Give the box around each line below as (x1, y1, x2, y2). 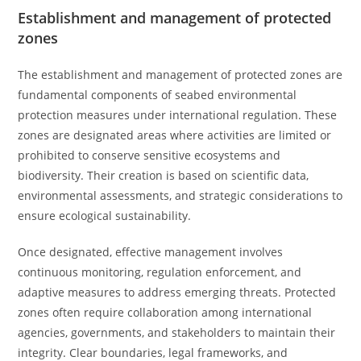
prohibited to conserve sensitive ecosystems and (18, 147, 281, 163)
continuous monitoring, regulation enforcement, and (18, 264, 302, 280)
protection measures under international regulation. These (18, 107, 338, 122)
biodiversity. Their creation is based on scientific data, (18, 168, 309, 183)
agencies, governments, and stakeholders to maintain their (18, 325, 336, 340)
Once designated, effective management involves (18, 244, 284, 259)
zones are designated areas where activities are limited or (18, 127, 332, 143)
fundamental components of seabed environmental (18, 87, 297, 102)
